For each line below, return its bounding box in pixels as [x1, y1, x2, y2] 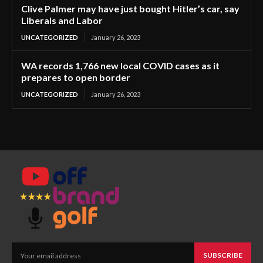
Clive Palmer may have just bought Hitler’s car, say [21, 3, 240, 15]
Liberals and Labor [21, 15, 103, 26]
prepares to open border [21, 72, 130, 83]
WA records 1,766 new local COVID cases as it [21, 60, 220, 72]
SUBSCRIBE [203, 251, 242, 260]
